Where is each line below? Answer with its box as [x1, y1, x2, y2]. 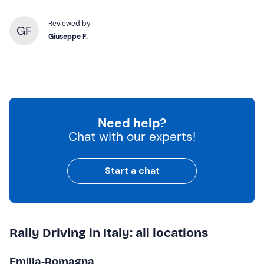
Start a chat [104, 164, 160, 177]
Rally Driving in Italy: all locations [9, 225, 208, 240]
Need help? [98, 114, 166, 131]
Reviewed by [48, 18, 91, 28]
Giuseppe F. [48, 31, 88, 41]
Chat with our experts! [68, 128, 196, 145]
